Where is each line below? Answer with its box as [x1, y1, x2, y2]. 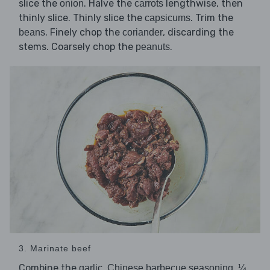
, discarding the [163, 27, 234, 39]
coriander [122, 27, 163, 38]
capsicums [145, 13, 190, 24]
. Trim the [190, 12, 233, 24]
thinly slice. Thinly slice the [19, 12, 145, 24]
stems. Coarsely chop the [19, 41, 136, 53]
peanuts [136, 42, 170, 52]
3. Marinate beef [19, 243, 91, 254]
